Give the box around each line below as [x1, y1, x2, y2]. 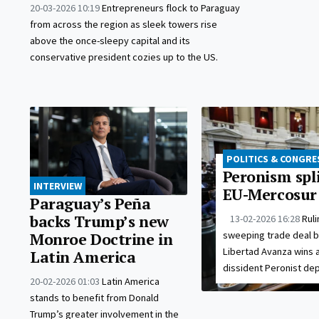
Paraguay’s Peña [30, 193, 151, 214]
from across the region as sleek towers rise [30, 17, 217, 31]
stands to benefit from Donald [30, 291, 159, 304]
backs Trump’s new [30, 211, 169, 231]
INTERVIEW [33, 179, 82, 192]
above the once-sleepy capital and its [30, 33, 190, 47]
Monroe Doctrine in [30, 229, 173, 249]
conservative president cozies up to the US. [30, 50, 218, 63]
